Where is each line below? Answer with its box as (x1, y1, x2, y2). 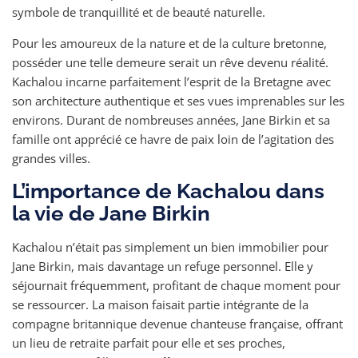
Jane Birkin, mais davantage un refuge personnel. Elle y (12, 258, 313, 274)
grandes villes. (12, 150, 90, 166)
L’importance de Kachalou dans (12, 179, 324, 203)
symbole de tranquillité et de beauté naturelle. (12, 4, 265, 20)
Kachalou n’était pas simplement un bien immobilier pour (12, 239, 328, 255)
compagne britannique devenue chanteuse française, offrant (12, 316, 343, 332)
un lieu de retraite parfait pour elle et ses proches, (12, 335, 285, 351)
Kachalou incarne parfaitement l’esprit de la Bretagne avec (12, 74, 331, 89)
